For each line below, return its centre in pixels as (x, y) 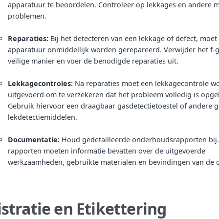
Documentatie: (34, 139)
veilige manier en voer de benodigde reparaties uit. (93, 61)
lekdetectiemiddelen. (43, 117)
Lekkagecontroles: (40, 83)
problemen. (27, 16)
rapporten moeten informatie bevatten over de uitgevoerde (107, 151)
